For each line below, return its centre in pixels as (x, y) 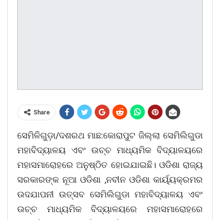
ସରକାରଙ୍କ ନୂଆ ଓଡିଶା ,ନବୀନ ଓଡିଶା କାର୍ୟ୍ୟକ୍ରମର (110, 180)
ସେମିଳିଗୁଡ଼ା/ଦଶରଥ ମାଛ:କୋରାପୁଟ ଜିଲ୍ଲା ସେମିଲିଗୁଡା (110, 136)
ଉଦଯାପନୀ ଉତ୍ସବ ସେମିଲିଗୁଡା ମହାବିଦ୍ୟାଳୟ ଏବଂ (110, 194)
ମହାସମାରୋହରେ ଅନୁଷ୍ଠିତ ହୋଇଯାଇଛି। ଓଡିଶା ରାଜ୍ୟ (110, 165)
